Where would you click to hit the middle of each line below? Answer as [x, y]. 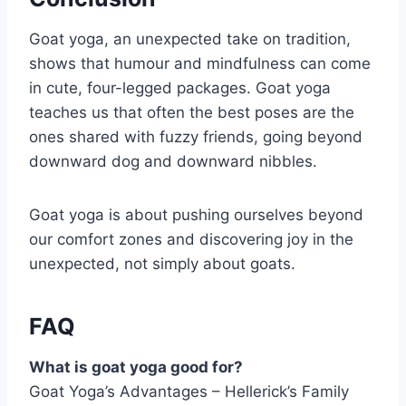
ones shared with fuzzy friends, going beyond [196, 136]
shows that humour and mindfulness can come [200, 63]
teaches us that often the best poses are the [192, 112]
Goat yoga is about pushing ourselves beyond [196, 214]
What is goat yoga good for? [136, 367]
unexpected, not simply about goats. [162, 263]
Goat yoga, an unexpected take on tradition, [190, 39]
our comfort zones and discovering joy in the [191, 239]
